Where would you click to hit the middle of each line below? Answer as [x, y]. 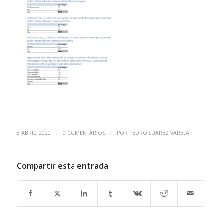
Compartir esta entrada [62, 166]
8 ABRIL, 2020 [34, 133]
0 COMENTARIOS [84, 133]
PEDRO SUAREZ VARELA [159, 133]
